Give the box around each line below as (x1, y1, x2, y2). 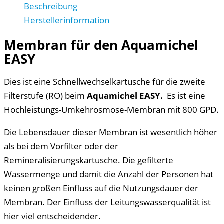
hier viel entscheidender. (4, 210, 101, 222)
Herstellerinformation (24, 14, 109, 26)
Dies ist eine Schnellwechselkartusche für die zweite (4, 75, 205, 88)
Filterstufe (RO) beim (4, 89, 87, 102)
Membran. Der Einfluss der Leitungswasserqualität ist (4, 196, 211, 208)
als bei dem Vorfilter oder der (4, 140, 118, 152)
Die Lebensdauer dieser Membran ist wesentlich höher (4, 126, 217, 138)
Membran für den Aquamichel (4, 35, 198, 54)
